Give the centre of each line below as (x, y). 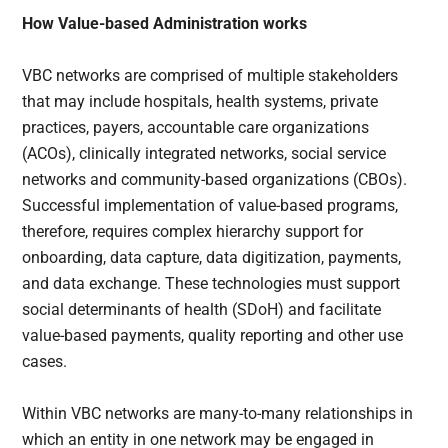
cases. (47, 361)
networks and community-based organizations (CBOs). (215, 179)
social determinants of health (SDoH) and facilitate (202, 309)
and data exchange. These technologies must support (211, 283)
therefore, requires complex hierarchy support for (193, 231)
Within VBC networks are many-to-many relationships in (218, 413)
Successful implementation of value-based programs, (210, 205)
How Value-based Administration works (165, 23)
